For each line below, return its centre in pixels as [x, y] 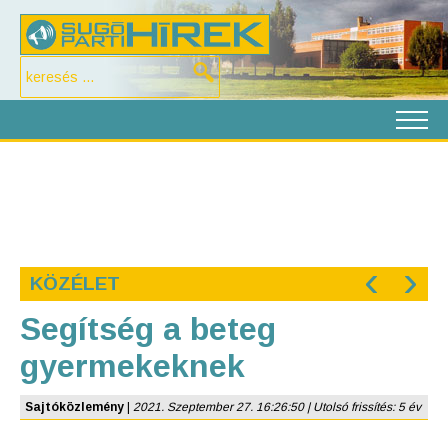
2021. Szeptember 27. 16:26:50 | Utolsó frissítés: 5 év [277, 407]
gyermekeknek [132, 366]
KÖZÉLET [75, 283]
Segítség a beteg [148, 329]
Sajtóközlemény [74, 407]
